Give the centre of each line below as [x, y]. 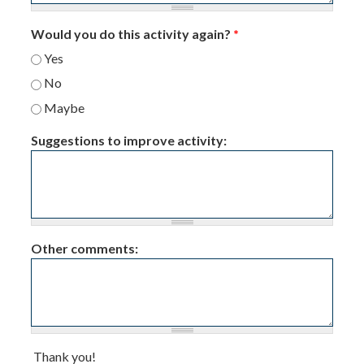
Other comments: [85, 248]
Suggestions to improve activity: [129, 140]
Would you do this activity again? [132, 33]
